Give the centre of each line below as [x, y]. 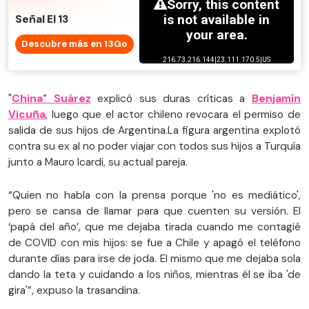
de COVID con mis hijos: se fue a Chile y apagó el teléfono [154, 243]
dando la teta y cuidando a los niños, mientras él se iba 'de [154, 275]
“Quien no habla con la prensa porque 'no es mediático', [154, 196]
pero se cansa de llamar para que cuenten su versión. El [154, 211]
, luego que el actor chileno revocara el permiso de [173, 115]
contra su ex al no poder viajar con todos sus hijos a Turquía [154, 147]
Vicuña [27, 115]
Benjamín [277, 99]
